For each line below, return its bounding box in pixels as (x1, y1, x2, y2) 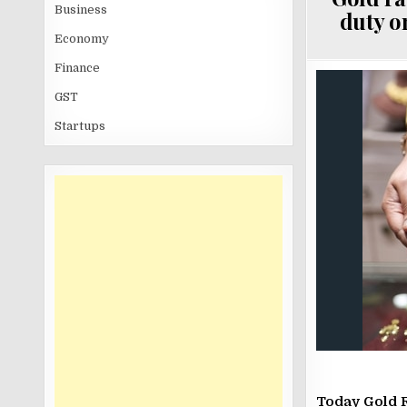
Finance (55, 61, 101, 74)
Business (55, 3, 108, 16)
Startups (55, 119, 106, 133)
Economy (55, 32, 110, 45)
